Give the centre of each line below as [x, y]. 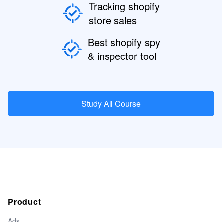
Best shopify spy [124, 42]
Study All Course [111, 103]
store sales [112, 20]
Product [25, 201]
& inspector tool [122, 55]
